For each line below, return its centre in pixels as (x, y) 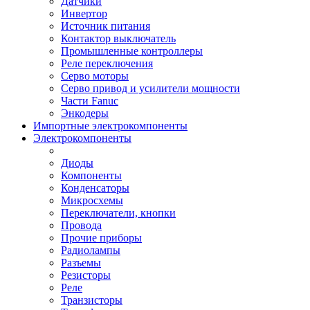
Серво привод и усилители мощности (151, 88)
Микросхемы (92, 200)
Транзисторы (92, 300)
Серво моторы (95, 76)
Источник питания (106, 26)
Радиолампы (91, 250)
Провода (81, 225)
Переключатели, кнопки (118, 213)
